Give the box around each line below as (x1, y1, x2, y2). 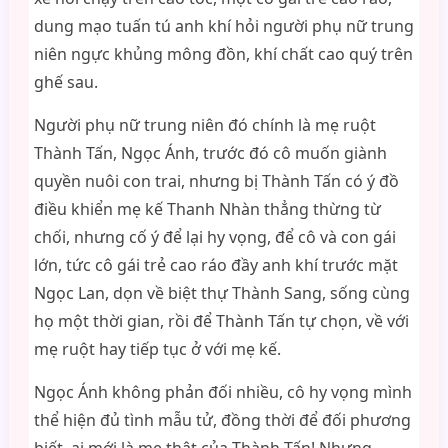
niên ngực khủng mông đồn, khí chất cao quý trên (33, 43, 413, 65)
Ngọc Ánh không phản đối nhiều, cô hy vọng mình (33, 381, 412, 403)
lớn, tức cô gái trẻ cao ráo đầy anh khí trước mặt (33, 254, 398, 276)
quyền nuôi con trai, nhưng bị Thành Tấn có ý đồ (33, 170, 399, 192)
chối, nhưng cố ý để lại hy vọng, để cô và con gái (33, 226, 396, 248)
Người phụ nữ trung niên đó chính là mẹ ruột (33, 114, 376, 136)
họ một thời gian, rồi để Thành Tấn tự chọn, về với (33, 310, 409, 332)
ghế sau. (33, 71, 98, 93)
